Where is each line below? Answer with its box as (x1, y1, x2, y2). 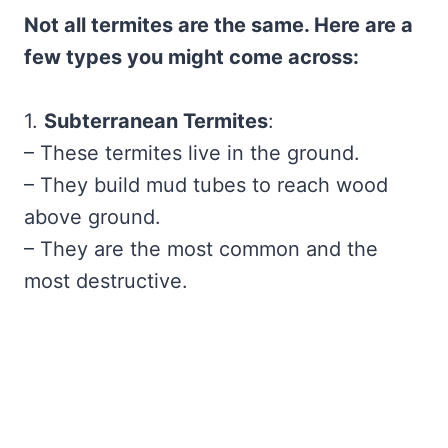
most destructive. (24, 268, 188, 293)
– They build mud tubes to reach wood (24, 172, 388, 197)
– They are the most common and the (24, 236, 378, 261)
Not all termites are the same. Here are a (24, 12, 413, 37)
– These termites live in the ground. (24, 140, 360, 165)
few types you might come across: (24, 44, 359, 69)
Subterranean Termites (44, 108, 268, 133)
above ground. (24, 204, 161, 229)
